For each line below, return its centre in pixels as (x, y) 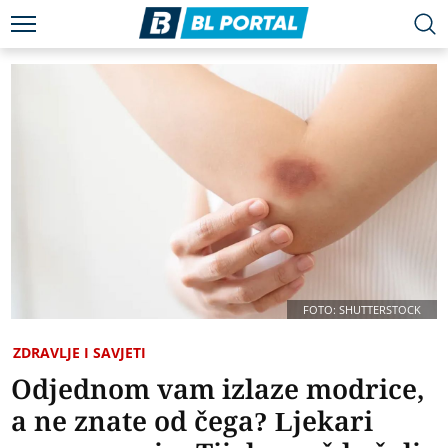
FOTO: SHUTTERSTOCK (361, 310)
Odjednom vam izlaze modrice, (218, 389)
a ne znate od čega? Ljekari (192, 421)
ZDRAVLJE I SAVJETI (80, 353)
